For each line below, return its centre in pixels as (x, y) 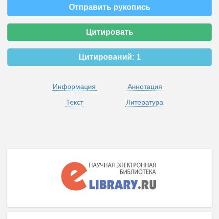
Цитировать (109, 32)
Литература (145, 102)
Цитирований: (107, 57)
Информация (74, 87)
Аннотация (145, 87)
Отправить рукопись (109, 7)
